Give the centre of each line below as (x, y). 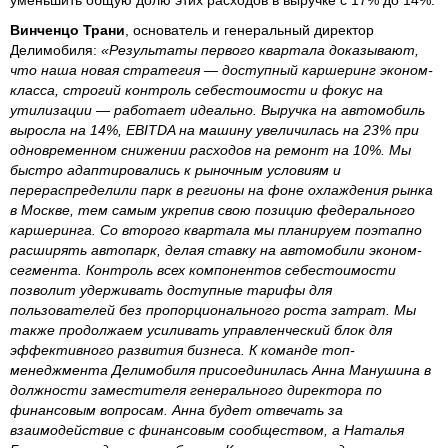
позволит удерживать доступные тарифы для (171, 290)
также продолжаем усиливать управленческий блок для (201, 330)
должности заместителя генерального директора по (196, 390)
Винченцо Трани (67, 30)
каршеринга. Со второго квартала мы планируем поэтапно (216, 230)
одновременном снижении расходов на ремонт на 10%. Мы (210, 150)
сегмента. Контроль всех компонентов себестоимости (203, 270)
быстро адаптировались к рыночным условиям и (175, 170)
